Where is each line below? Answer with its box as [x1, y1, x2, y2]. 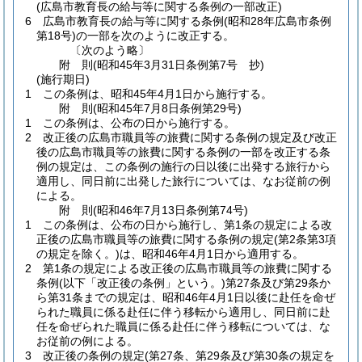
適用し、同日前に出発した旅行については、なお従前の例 [36, 175, 330, 187]
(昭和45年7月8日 [93, 102, 180, 115]
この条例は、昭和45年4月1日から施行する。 [43, 87, 272, 100]
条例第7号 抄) [186, 58, 265, 71]
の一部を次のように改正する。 [76, 29, 234, 42]
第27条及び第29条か [225, 276, 330, 289]
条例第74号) [186, 204, 249, 217]
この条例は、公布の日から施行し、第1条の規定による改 [43, 218, 332, 231]
